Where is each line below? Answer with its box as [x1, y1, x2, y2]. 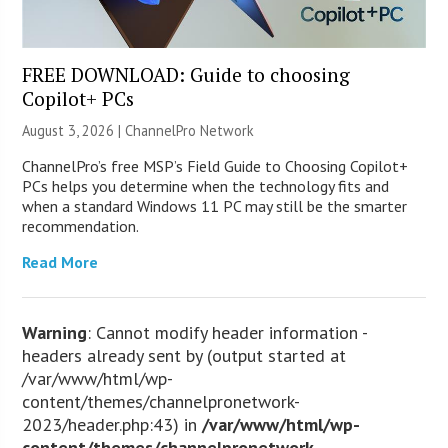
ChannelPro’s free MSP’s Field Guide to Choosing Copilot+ [22, 155, 409, 176]
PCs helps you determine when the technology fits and [22, 175, 390, 196]
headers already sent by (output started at [22, 343, 347, 367]
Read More [22, 251, 99, 272]
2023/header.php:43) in [22, 412, 203, 436]
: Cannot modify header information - [87, 320, 368, 344]
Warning [22, 320, 88, 344]
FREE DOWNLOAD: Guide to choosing [22, 61, 351, 87]
